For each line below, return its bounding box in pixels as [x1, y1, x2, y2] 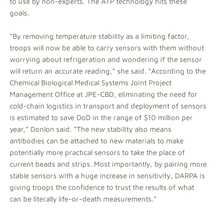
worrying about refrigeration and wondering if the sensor [10, 55, 202, 63]
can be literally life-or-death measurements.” [10, 194, 156, 203]
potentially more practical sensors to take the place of [10, 148, 185, 156]
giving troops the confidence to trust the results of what [10, 183, 194, 191]
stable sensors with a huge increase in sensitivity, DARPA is [10, 171, 205, 180]
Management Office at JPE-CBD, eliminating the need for [10, 90, 198, 98]
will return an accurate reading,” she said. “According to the [10, 66, 206, 75]
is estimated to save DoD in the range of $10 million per [10, 113, 193, 122]
